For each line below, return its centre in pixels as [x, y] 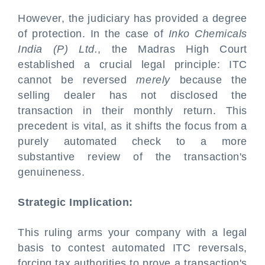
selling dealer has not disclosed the [132, 95]
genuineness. [51, 172]
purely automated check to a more [132, 141]
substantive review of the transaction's [132, 157]
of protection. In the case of [93, 34]
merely [153, 80]
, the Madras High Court [172, 49]
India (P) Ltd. [58, 49]
